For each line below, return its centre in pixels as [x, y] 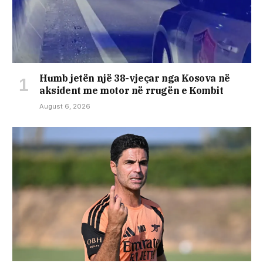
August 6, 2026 [65, 107]
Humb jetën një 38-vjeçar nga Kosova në [135, 78]
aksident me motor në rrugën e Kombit [131, 91]
